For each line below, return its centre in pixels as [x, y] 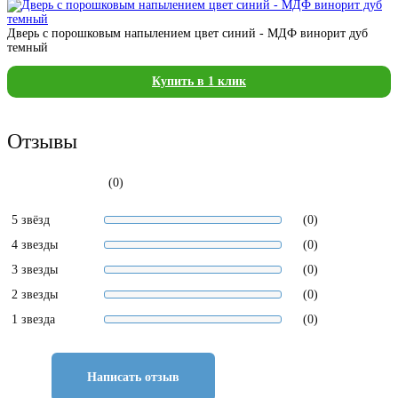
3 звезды [35, 269]
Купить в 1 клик [199, 81]
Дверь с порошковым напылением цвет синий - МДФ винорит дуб [187, 33]
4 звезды [35, 244]
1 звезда [33, 319]
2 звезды [35, 294]
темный [28, 47]
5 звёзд [31, 219]
